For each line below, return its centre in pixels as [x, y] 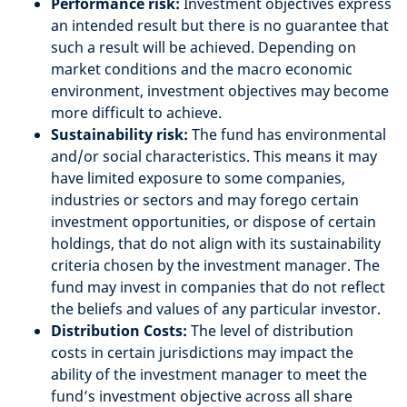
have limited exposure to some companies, [198, 179]
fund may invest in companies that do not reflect [218, 288]
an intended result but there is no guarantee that [220, 26]
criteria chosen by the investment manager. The [215, 266]
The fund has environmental [289, 135]
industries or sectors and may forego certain [205, 200]
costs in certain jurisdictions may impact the [202, 353]
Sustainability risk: [121, 135]
